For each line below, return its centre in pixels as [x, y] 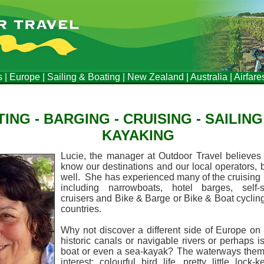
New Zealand [156, 77]
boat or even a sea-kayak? [119, 251]
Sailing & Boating [84, 77]
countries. [81, 209]
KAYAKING [138, 135]
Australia [209, 77]
